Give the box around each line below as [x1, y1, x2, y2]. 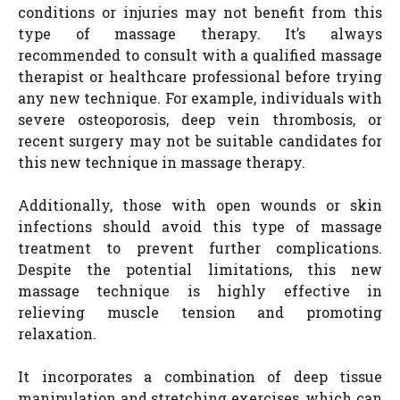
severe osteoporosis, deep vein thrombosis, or [18, 109, 382, 129]
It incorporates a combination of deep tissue [18, 366, 382, 386]
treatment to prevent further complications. [18, 237, 382, 257]
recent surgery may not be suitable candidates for [18, 130, 382, 150]
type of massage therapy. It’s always [18, 23, 382, 43]
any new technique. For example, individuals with [18, 87, 382, 107]
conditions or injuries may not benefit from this [18, 2, 382, 21]
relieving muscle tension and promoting [18, 302, 382, 321]
